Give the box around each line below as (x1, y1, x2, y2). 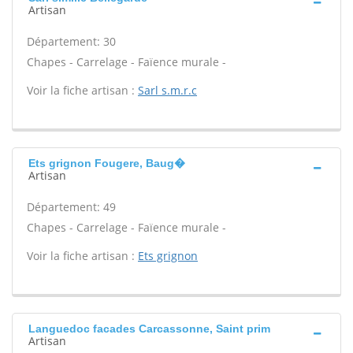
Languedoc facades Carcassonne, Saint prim (28, 322, 270, 335)
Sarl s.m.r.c (138, 83, 197, 98)
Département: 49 (27, 199, 116, 214)
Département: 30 (27, 34, 116, 49)
